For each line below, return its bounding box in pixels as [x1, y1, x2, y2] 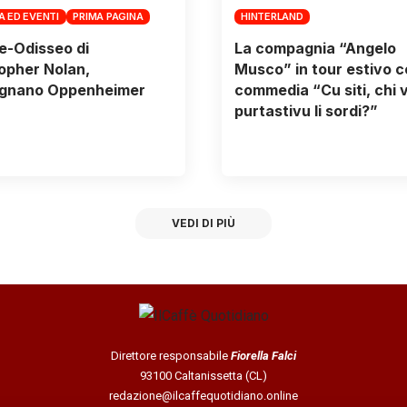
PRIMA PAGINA [73, 9, 144, 23]
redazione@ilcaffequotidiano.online [109, 388, 298, 402]
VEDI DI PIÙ [172, 215, 235, 230]
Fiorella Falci [231, 348, 296, 362]
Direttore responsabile [111, 348, 231, 362]
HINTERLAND [241, 9, 303, 23]
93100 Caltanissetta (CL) [140, 368, 267, 382]
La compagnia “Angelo [233, 39, 396, 58]
